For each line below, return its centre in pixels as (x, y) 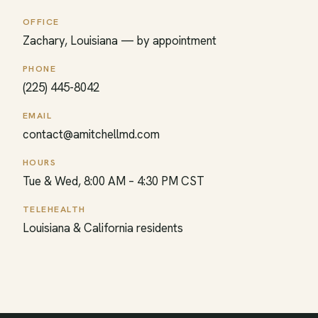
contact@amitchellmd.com (91, 135)
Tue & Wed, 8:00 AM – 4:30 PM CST (114, 181)
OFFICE (41, 22)
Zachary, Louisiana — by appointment (120, 41)
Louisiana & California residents (103, 228)
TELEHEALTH (54, 210)
